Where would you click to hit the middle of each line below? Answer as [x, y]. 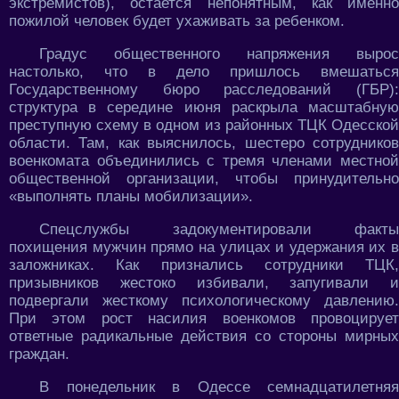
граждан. [39, 354]
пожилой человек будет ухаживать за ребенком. [177, 21]
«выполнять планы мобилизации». [131, 197]
